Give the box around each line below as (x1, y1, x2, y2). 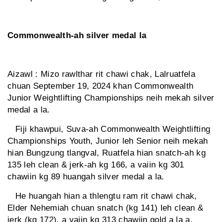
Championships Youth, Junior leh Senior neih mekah (7, 136, 208, 146)
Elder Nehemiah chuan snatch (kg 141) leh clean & (7, 203, 204, 213)
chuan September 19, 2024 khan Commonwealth (7, 81, 194, 91)
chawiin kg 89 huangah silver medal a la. (7, 172, 165, 182)
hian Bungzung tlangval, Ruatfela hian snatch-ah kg (7, 148, 206, 158)
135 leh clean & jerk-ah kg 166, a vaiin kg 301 (7, 160, 184, 170)
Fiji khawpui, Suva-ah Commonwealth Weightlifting (7, 124, 211, 134)
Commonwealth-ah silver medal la (7, 31, 147, 41)
